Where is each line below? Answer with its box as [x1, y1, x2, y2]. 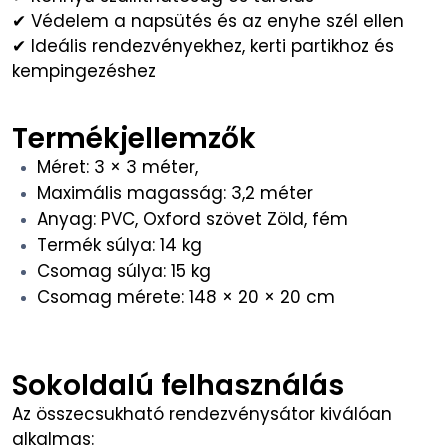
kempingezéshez [12, 59, 156, 83]
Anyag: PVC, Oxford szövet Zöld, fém [37, 207, 348, 231]
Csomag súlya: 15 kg [37, 259, 211, 283]
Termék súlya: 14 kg [37, 233, 202, 257]
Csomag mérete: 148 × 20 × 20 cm [37, 285, 335, 309]
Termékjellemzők [12, 119, 256, 158]
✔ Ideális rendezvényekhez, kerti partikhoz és [12, 34, 394, 58]
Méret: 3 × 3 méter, [37, 155, 203, 179]
